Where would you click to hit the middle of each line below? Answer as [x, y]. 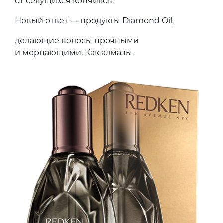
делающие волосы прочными [77, 41]
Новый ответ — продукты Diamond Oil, [94, 21]
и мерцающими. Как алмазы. [74, 53]
